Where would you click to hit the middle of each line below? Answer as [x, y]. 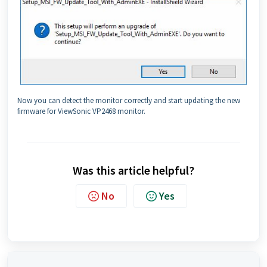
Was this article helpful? [133, 170]
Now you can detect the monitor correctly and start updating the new [129, 100]
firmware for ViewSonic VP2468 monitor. [81, 111]
